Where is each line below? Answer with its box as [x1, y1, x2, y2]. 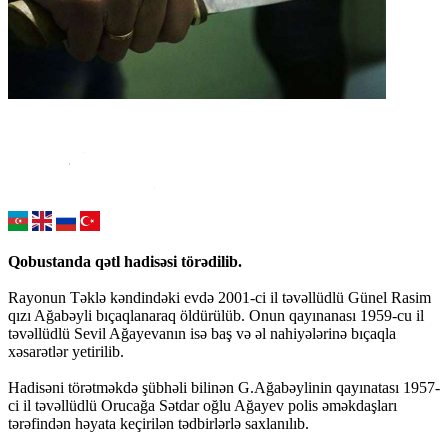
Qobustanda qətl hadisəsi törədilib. [8, 253, 242, 271]
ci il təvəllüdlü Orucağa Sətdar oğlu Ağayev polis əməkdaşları [8, 397, 397, 415]
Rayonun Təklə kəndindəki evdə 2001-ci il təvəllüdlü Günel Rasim [8, 289, 431, 307]
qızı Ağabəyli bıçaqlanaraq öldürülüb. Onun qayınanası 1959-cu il [8, 307, 424, 325]
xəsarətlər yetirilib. [8, 343, 124, 361]
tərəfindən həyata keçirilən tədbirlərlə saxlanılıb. [8, 415, 309, 433]
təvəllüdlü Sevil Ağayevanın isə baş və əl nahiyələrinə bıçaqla [8, 325, 396, 343]
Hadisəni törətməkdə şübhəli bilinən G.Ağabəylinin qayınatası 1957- [8, 379, 440, 397]
